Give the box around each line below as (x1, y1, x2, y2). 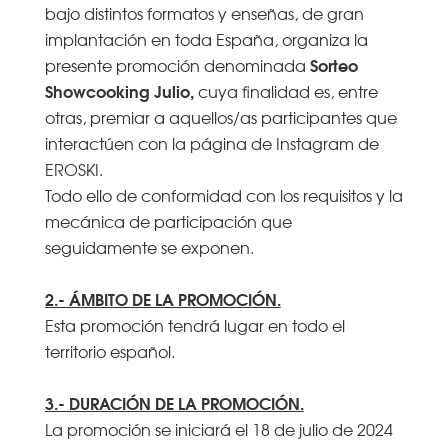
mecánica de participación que (44, 208, 292, 233)
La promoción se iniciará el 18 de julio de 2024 (44, 416, 393, 441)
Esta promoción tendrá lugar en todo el (44, 312, 345, 337)
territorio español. (44, 338, 175, 363)
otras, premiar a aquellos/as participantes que (44, 104, 397, 129)
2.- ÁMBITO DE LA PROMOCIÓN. (44, 285, 281, 311)
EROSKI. (44, 156, 103, 181)
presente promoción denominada (44, 52, 310, 77)
